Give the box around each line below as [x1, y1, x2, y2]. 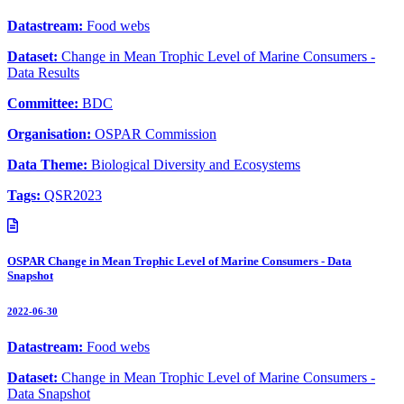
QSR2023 [44, 187, 102, 203]
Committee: [7, 95, 82, 111]
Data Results [7, 64, 79, 80]
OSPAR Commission [95, 125, 216, 142]
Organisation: [7, 125, 95, 142]
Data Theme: [7, 156, 91, 172]
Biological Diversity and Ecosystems [91, 156, 300, 172]
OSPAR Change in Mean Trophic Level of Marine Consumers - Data [7, 253, 352, 268]
